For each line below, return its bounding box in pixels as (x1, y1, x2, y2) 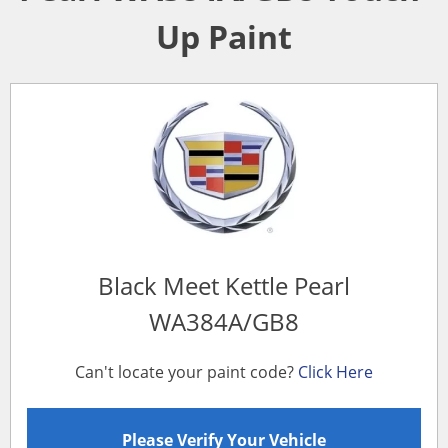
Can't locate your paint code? (75, 360, 298, 383)
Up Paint (156, 15, 292, 59)
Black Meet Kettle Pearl (98, 268, 350, 302)
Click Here (298, 360, 373, 383)
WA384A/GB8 (149, 304, 299, 338)
